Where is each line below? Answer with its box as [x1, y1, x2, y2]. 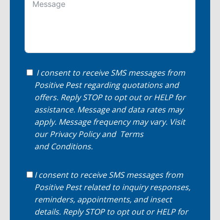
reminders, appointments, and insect [34, 193, 172, 205]
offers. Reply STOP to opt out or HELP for [34, 91, 186, 103]
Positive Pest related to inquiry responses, [34, 181, 191, 192]
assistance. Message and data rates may [34, 104, 183, 115]
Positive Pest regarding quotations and [34, 79, 179, 90]
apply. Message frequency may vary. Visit [34, 116, 185, 127]
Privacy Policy [50, 128, 100, 139]
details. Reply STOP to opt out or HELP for [34, 206, 188, 217]
